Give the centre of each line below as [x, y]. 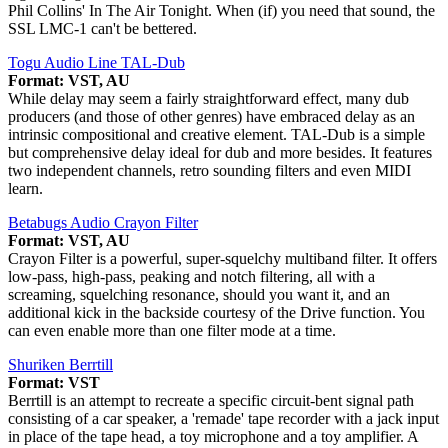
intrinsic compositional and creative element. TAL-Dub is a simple [216, 135]
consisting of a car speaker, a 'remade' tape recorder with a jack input [223, 419]
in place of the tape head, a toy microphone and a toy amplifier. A [213, 437]
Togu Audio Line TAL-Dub [96, 63]
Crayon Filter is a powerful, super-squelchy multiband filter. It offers [222, 259]
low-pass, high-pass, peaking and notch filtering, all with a [191, 277]
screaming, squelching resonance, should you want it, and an [199, 295]
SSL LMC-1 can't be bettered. [102, 29]
